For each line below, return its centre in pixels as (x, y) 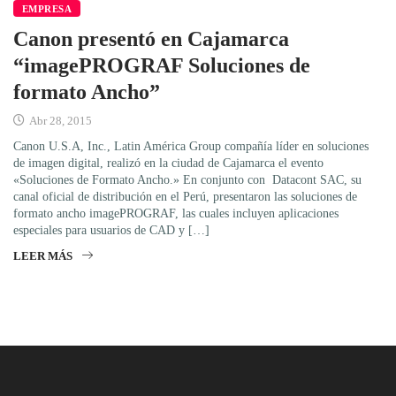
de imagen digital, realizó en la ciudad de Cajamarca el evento (168, 163)
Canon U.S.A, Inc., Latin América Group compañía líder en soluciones (191, 146)
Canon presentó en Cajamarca (151, 38)
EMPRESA (47, 8)
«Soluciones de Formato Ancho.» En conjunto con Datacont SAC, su (187, 179)
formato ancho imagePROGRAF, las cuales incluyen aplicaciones (176, 213)
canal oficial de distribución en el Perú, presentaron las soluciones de (185, 196)
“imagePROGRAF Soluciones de (162, 65)
